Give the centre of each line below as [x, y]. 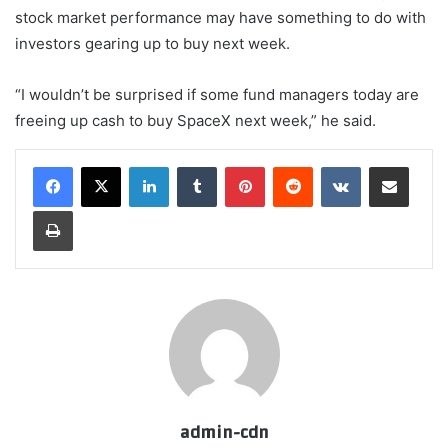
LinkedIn [194, 166]
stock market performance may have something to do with [220, 18]
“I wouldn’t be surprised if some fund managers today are [217, 95]
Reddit [332, 166]
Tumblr [237, 166]
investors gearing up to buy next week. [152, 44]
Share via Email [424, 166]
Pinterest [292, 166]
